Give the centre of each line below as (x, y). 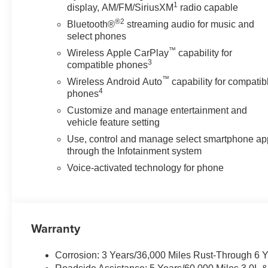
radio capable (208, 7)
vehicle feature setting (114, 122)
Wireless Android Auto (115, 81)
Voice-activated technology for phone (146, 167)
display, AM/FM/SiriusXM (121, 7)
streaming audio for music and (190, 24)
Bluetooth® (91, 24)
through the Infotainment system (135, 151)
